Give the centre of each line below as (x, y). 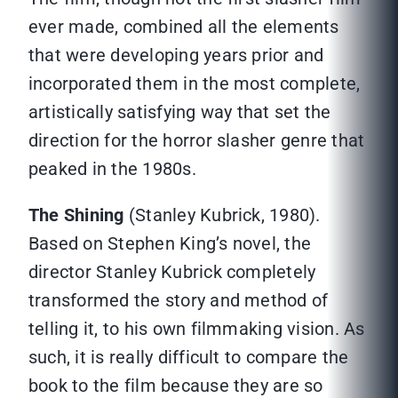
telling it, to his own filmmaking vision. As (197, 329)
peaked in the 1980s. (112, 169)
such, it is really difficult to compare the (189, 358)
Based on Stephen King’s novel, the (170, 244)
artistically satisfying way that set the (180, 112)
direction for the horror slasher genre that (197, 141)
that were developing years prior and (176, 56)
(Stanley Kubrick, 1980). (224, 215)
